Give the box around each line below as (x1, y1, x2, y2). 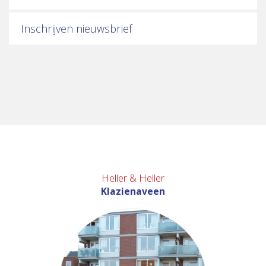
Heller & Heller (101, 170, 164, 185)
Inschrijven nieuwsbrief (21, 21, 132, 36)
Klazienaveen (100, 184, 165, 198)
